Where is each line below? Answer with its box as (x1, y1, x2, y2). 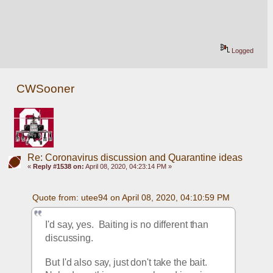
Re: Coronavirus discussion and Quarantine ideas (27, 152, 243, 163)
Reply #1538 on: (32, 162, 84, 170)
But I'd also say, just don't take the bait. (45, 257, 210, 268)
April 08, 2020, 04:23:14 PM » (83, 162, 172, 170)
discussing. (45, 232, 94, 243)
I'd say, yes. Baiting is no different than (45, 219, 209, 230)
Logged (230, 46, 254, 54)
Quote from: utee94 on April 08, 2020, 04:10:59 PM (32, 193, 230, 203)
